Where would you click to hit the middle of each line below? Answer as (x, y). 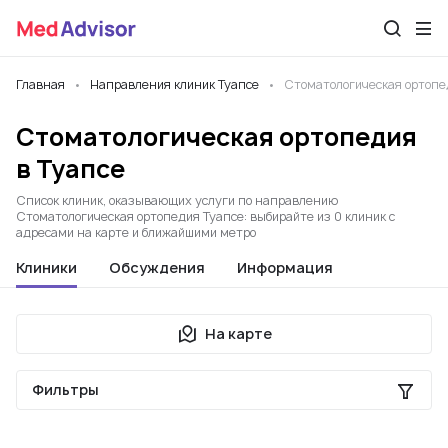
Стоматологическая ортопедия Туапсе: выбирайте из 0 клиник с (205, 216)
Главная (40, 84)
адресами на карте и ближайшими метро (136, 232)
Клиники (46, 267)
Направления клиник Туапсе (174, 84)
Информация (285, 267)
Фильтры (65, 389)
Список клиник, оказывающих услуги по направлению (177, 200)
